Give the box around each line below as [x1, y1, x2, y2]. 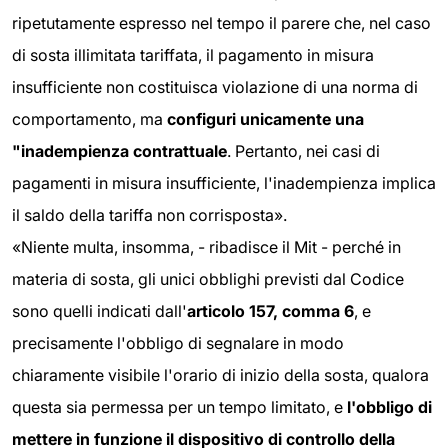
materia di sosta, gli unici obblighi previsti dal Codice [12, 268, 404, 289]
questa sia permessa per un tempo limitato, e [12, 396, 347, 417]
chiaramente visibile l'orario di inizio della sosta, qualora [12, 364, 429, 385]
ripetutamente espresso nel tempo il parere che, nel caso [12, 12, 431, 33]
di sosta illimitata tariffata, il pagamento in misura [12, 44, 374, 65]
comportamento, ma [12, 108, 167, 129]
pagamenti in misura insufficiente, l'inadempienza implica [12, 172, 436, 193]
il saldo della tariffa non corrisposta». [12, 204, 287, 225]
